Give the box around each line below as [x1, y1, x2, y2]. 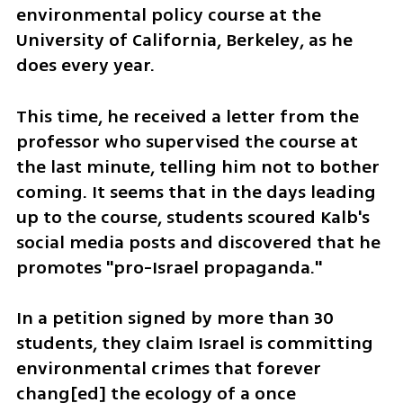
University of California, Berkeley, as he [15, 26, 353, 53]
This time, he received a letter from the [15, 103, 359, 130]
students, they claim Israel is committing [15, 330, 373, 357]
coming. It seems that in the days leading [15, 178, 376, 205]
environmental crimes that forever [15, 355, 321, 382]
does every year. [15, 51, 159, 78]
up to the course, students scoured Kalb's [15, 203, 370, 230]
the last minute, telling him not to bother [15, 153, 380, 180]
